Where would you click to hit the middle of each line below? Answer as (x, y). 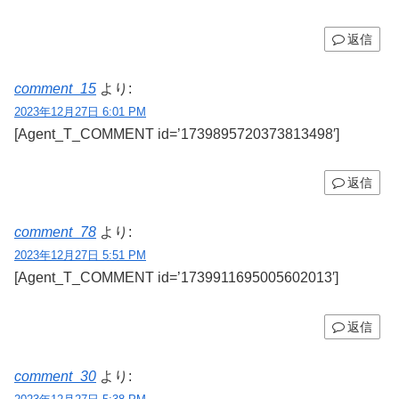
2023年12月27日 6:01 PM (80, 111)
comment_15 (55, 88)
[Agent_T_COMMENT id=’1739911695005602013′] (176, 278)
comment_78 (55, 232)
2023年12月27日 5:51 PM (80, 256)
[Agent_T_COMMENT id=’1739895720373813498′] (177, 134)
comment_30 (55, 376)
